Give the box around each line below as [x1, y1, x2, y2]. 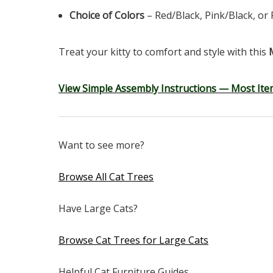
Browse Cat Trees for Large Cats [58, 233, 208, 247]
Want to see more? [58, 138, 144, 152]
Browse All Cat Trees [58, 170, 154, 184]
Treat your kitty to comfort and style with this [58, 45, 269, 59]
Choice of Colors [69, 9, 145, 23]
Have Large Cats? [58, 202, 138, 216]
